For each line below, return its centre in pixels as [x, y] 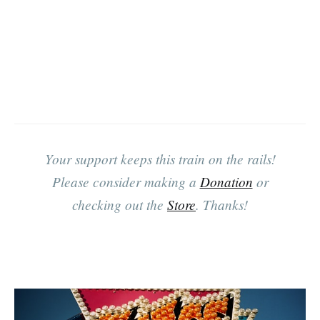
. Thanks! [222, 205]
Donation [226, 182]
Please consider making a [126, 182]
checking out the [120, 205]
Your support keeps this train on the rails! [160, 159]
